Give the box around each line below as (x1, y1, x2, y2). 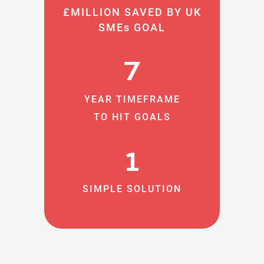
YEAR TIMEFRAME (84, 93, 180, 105)
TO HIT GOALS (93, 111, 171, 123)
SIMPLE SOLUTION (82, 183, 181, 194)
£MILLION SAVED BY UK (62, 5, 202, 18)
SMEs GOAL (98, 21, 166, 34)
